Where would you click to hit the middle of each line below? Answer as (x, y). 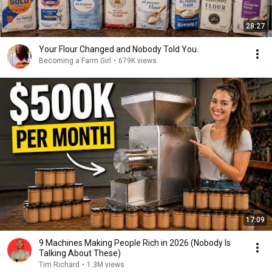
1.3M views (106, 265)
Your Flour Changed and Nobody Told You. (119, 49)
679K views (138, 61)
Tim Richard (59, 265)
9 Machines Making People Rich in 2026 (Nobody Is (135, 243)
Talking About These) (80, 253)
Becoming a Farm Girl (75, 61)
